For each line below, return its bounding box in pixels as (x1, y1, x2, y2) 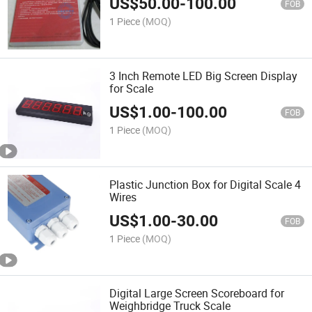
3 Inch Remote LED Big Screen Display (109, 68, 298, 84)
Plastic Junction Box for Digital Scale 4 (109, 177, 302, 193)
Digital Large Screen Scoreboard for (109, 286, 285, 302)
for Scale (109, 80, 154, 96)
